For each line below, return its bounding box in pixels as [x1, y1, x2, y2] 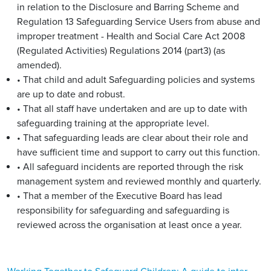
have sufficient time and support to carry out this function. [17, 146, 260, 158]
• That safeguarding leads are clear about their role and [17, 132, 248, 144]
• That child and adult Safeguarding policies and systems [17, 74, 255, 86]
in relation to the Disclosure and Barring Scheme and [17, 1, 239, 13]
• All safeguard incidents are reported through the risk [17, 161, 243, 173]
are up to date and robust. [17, 88, 125, 100]
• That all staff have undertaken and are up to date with [17, 103, 247, 115]
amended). [17, 59, 62, 71]
